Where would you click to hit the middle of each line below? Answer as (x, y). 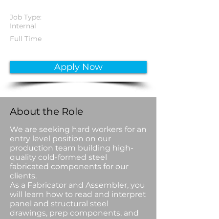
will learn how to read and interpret (78, 194)
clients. (25, 176)
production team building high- (72, 148)
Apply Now (78, 67)
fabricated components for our (69, 166)
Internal (23, 26)
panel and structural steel (59, 204)
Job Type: (26, 17)
